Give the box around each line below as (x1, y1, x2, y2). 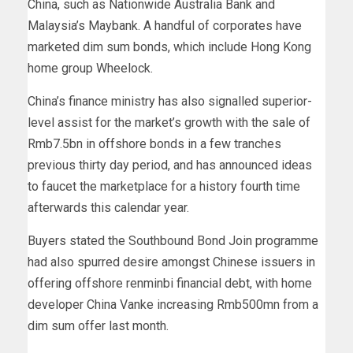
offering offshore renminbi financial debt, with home (28, 276, 312, 292)
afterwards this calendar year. (28, 200, 189, 216)
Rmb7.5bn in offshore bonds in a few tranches (28, 136, 281, 152)
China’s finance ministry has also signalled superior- (28, 94, 312, 110)
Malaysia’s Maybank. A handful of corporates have (28, 18, 302, 34)
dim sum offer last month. (28, 318, 169, 334)
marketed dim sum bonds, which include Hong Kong (28, 39, 311, 55)
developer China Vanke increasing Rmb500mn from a (28, 297, 318, 313)
